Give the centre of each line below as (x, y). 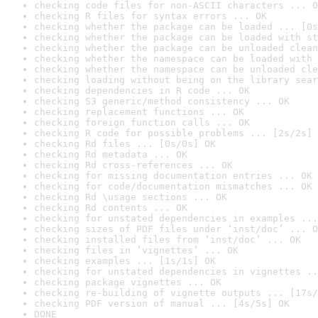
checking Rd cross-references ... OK (133, 165)
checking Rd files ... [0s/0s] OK (125, 144)
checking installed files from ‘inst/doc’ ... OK (168, 240)
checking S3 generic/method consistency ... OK (162, 101)
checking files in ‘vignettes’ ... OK (136, 250)
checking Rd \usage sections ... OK (131, 197)
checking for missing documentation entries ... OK (173, 176)
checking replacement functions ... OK (139, 112)
